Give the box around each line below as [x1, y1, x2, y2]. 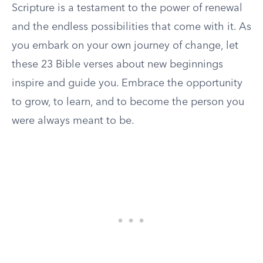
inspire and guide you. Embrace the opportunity [12, 78, 242, 89]
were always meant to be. [12, 116, 134, 126]
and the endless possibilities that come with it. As [12, 22, 251, 32]
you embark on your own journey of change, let [12, 41, 238, 51]
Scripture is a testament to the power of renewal [12, 3, 242, 14]
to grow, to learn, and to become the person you [12, 97, 244, 107]
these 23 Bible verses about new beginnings [12, 59, 223, 70]
